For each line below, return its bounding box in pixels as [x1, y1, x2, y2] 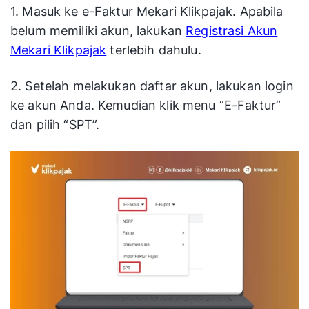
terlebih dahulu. [106, 43, 201, 58]
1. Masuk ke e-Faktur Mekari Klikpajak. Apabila [10, 4, 283, 19]
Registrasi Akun [186, 23, 278, 39]
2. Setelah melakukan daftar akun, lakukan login [10, 79, 294, 94]
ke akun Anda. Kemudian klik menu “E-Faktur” [10, 98, 281, 113]
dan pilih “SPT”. [10, 117, 100, 132]
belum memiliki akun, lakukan [10, 23, 186, 39]
